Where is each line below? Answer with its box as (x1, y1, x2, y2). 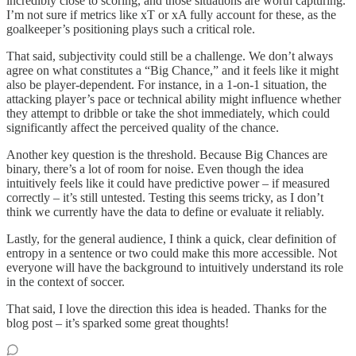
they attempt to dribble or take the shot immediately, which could (6, 106, 330, 120)
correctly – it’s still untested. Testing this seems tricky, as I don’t (6, 190, 323, 204)
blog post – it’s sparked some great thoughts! (6, 315, 229, 330)
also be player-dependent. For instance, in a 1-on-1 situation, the (6, 77, 327, 91)
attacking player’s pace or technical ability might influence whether (6, 91, 341, 106)
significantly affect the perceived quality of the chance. (6, 120, 279, 134)
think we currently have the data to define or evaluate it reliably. (6, 204, 324, 219)
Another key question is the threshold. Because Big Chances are (6, 147, 327, 161)
